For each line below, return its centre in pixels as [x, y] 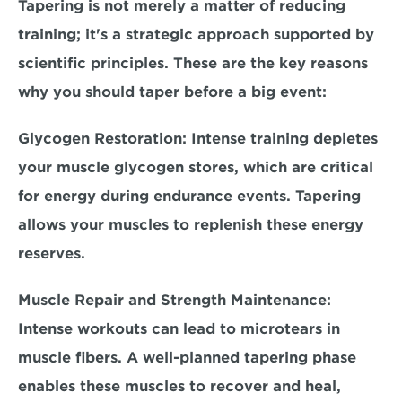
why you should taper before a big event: [172, 92]
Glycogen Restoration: [102, 139]
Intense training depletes [282, 139]
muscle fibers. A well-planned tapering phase [187, 358]
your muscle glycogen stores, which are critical [196, 167]
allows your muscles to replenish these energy [191, 225]
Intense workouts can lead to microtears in [179, 329]
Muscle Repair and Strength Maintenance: [175, 300]
